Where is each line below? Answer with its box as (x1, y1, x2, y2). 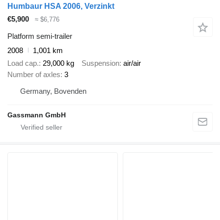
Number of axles (7, 70, 60, 79)
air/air (123, 59, 141, 68)
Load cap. (7, 59, 39, 68)
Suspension (82, 59, 119, 68)
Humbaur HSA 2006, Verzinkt (7, 2, 114, 11)
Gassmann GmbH (7, 111, 66, 119)
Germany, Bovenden (20, 87, 86, 96)
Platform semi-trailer (7, 31, 72, 40)
